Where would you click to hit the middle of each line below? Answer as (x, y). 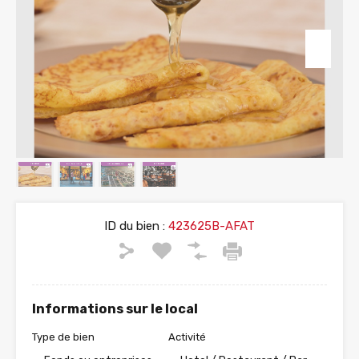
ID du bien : (135, 226)
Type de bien (63, 337)
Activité (187, 337)
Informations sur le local (115, 309)
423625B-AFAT (210, 226)
